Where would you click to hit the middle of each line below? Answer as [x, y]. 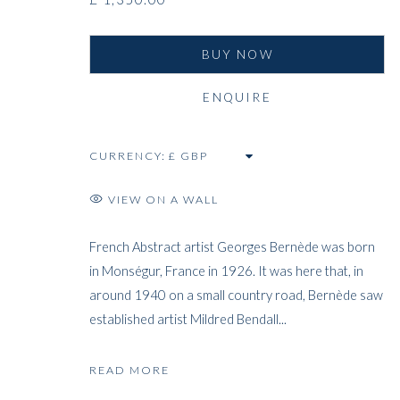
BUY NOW [237, 54]
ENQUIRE [237, 97]
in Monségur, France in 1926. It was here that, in [226, 271]
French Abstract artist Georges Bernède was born [232, 247]
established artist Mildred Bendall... [188, 319]
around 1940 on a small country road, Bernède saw [236, 295]
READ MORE [130, 371]
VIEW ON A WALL [164, 200]
